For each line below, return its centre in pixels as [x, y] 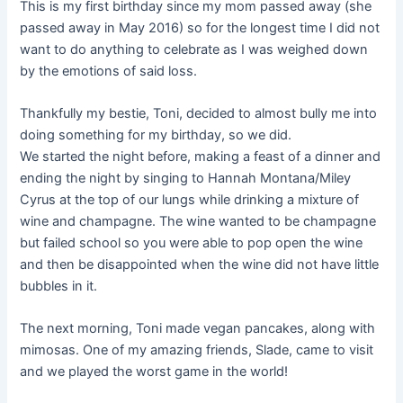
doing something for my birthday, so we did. [156, 135]
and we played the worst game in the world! [154, 372]
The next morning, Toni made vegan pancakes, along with [198, 329]
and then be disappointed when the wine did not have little [200, 265]
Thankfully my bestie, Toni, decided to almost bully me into [199, 114]
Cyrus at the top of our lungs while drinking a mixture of [190, 200]
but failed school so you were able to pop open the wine [192, 243]
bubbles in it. [59, 287]
